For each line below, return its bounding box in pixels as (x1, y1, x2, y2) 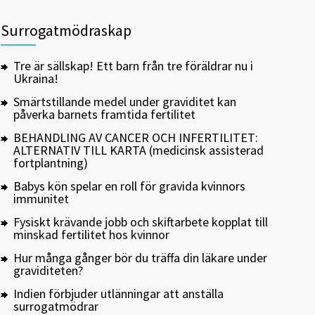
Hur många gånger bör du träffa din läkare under (13, 250, 267, 266)
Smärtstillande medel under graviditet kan (13, 94, 236, 110)
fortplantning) (13, 155, 88, 171)
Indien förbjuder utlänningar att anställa (13, 285, 224, 302)
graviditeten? (13, 262, 83, 278)
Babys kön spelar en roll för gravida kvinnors (13, 178, 245, 194)
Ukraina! (13, 70, 58, 86)
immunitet (13, 191, 69, 207)
